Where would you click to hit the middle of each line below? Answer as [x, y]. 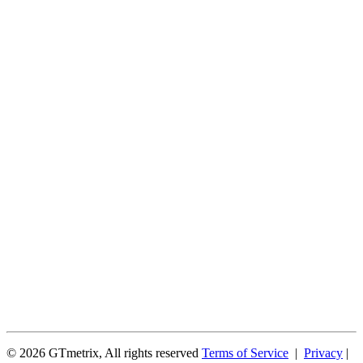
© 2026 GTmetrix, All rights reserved [104, 352]
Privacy [323, 352]
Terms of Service [245, 352]
